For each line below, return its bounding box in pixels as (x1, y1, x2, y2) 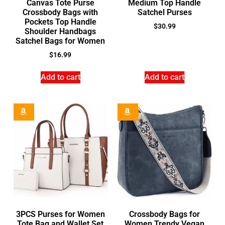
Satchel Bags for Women (16, 36, 105, 46)
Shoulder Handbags (25, 27, 96, 36)
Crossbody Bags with (23, 8, 98, 17)
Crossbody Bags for (129, 209, 200, 219)
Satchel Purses (137, 8, 192, 17)
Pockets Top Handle (24, 17, 96, 27)
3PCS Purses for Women (16, 209, 105, 219)
